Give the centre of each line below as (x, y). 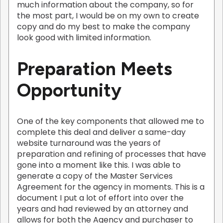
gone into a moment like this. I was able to (99, 165)
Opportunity (69, 90)
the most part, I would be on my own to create (108, 15)
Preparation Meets (95, 69)
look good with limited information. (84, 37)
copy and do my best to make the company (104, 26)
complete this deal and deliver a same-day (101, 132)
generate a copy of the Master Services (95, 176)
